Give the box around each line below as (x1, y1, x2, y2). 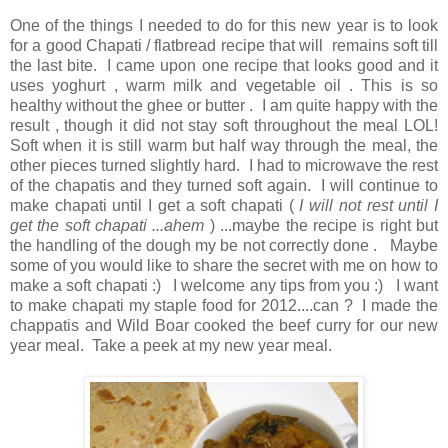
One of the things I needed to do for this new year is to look (10, 17, 438, 35)
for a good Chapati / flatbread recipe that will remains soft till (10, 37, 438, 55)
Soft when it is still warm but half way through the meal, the (10, 137, 438, 155)
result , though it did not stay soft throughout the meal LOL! (10, 117, 438, 135)
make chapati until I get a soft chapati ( (10, 197, 300, 215)
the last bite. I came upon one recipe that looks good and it (10, 57, 438, 75)
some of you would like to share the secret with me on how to (10, 257, 438, 275)
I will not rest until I (299, 197, 439, 215)
